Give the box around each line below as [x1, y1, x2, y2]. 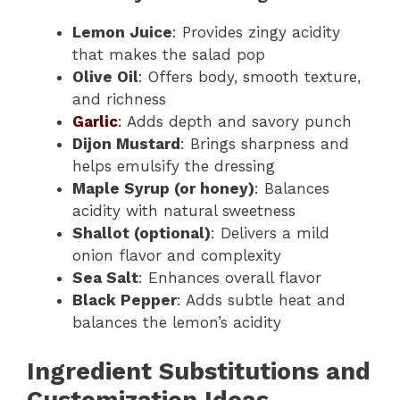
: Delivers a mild [211, 224, 329, 242]
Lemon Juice [72, 23, 172, 41]
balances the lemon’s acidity [72, 313, 281, 331]
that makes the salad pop [72, 46, 265, 63]
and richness [72, 90, 166, 108]
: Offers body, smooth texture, [138, 68, 361, 86]
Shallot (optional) [72, 224, 211, 242]
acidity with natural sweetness [72, 202, 296, 220]
